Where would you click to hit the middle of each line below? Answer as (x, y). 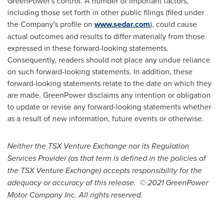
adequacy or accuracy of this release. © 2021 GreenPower (108, 182)
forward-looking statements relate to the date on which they (109, 83)
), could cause (174, 24)
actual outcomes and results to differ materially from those (106, 36)
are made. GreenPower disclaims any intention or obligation (109, 95)
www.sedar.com (122, 24)
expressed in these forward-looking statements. (88, 48)
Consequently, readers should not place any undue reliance (109, 59)
